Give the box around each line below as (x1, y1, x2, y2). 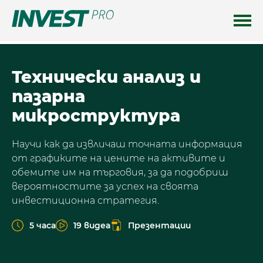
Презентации (128, 220, 191, 231)
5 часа (29, 220, 56, 231)
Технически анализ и (12, 67, 201, 87)
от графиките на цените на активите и (12, 153, 225, 164)
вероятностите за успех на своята (12, 181, 198, 192)
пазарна (12, 86, 85, 106)
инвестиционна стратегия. (12, 195, 159, 206)
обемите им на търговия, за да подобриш (12, 167, 228, 178)
